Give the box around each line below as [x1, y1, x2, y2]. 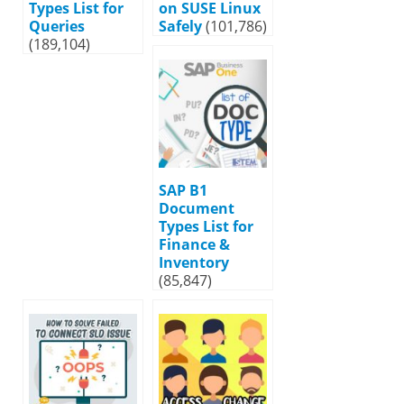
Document [159, 197, 234, 218]
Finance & [159, 234, 230, 254]
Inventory [159, 252, 229, 272]
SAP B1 [159, 179, 207, 200]
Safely [159, 15, 202, 36]
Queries [29, 15, 85, 36]
